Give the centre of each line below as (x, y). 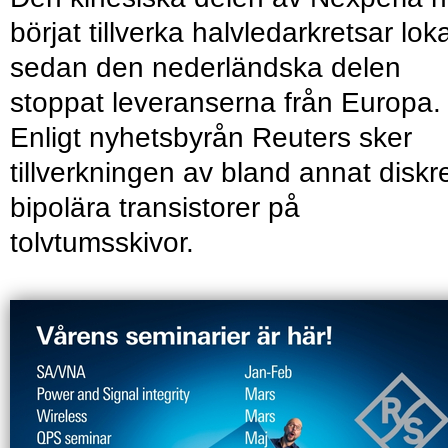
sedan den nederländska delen (205, 67)
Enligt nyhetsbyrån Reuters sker (211, 137)
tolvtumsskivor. (102, 242)
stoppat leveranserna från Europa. (225, 102)
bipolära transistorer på (155, 207)
